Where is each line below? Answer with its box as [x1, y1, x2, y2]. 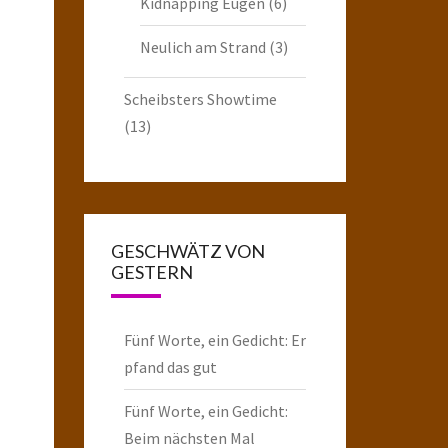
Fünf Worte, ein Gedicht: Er [123, 329, 306, 350]
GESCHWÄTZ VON [110, 239, 265, 262]
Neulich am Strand [139, 36, 266, 57]
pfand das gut [123, 356, 217, 377]
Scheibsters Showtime [123, 88, 277, 109]
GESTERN [110, 260, 193, 283]
